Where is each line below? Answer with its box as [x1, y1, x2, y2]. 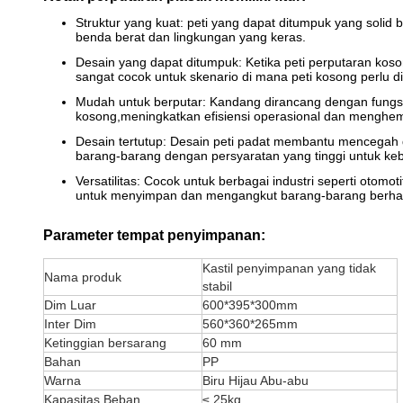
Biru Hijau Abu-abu [202, 373, 309, 388]
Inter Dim [44, 317, 96, 331]
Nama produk [44, 270, 121, 284]
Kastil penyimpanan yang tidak [202, 261, 376, 275]
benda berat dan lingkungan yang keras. [76, 30, 306, 44]
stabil [202, 279, 232, 293]
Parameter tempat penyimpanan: [43, 228, 265, 243]
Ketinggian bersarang [44, 336, 166, 350]
